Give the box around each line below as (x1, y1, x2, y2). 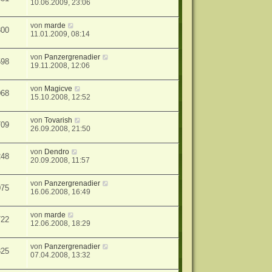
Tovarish (44, 116, 73, 125)
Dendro (44, 148, 70, 157)
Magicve (44, 84, 73, 93)
